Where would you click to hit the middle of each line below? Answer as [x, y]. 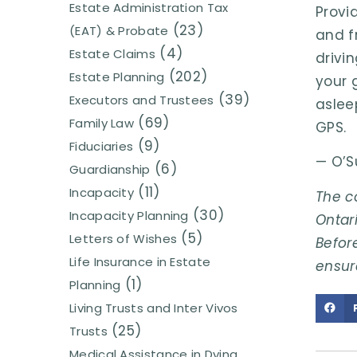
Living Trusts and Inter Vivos [154, 308]
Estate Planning [117, 77]
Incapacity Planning [129, 216]
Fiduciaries [102, 147]
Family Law [102, 124]
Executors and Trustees [142, 100]
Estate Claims [112, 54]
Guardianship [110, 170]
